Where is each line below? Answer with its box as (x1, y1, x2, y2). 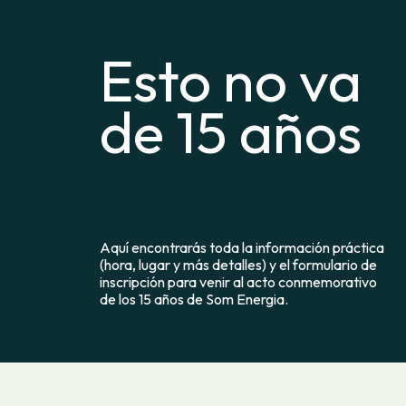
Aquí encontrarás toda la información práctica (100, 238, 384, 256)
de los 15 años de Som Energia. (100, 290, 288, 308)
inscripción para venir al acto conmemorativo (100, 273, 377, 291)
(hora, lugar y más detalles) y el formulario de (100, 256, 377, 274)
